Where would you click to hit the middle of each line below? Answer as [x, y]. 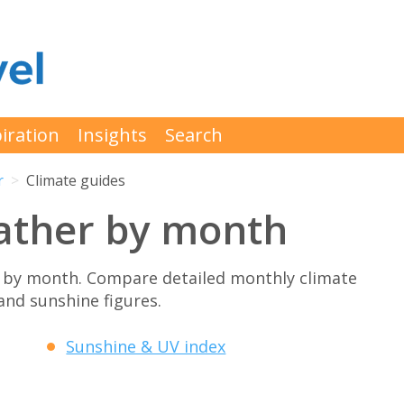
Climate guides [76, 181]
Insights [112, 135]
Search [194, 135]
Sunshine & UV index [146, 347]
